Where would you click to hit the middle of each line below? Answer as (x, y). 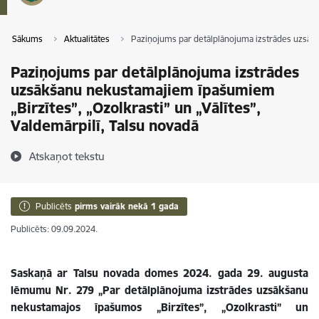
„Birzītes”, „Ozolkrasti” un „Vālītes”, (136, 108)
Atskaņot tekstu (67, 156)
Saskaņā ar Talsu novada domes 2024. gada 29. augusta (159, 273)
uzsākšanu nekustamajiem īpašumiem (143, 90)
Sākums (27, 39)
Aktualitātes (87, 39)
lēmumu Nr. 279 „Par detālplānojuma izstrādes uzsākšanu (159, 290)
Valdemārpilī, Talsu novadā (105, 126)
